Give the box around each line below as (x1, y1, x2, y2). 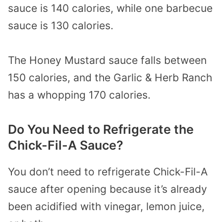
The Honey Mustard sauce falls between (8, 54, 207, 67)
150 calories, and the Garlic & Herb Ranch (8, 71, 212, 84)
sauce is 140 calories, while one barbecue (8, 1, 213, 14)
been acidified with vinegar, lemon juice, (8, 200, 205, 213)
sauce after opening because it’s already (8, 183, 207, 196)
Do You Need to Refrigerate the (8, 122, 194, 137)
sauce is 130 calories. (8, 19, 113, 32)
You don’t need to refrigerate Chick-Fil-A (8, 166, 208, 178)
